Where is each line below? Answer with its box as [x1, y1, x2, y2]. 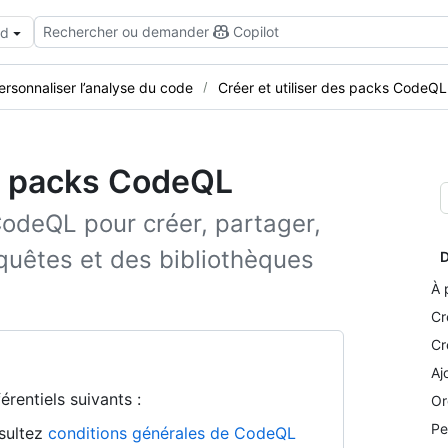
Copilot [233, 23, 279, 40]
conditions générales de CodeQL [48, 423, 296, 443]
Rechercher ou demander [43, 23, 209, 40]
